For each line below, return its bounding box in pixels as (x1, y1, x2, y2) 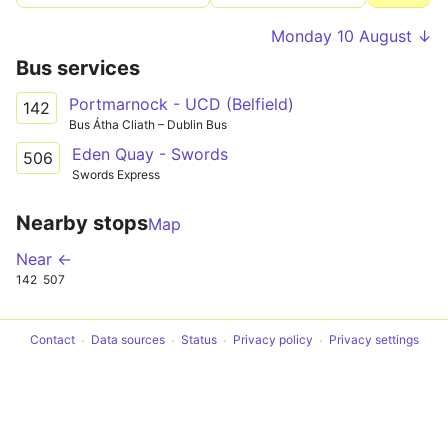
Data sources (90, 332, 165, 348)
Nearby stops (16, 210, 148, 235)
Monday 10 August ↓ (271, 26, 432, 46)
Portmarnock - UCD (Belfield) (69, 94, 294, 114)
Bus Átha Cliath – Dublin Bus (69, 117, 227, 132)
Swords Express (72, 166, 160, 182)
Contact (29, 332, 75, 348)
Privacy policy (232, 332, 313, 348)
